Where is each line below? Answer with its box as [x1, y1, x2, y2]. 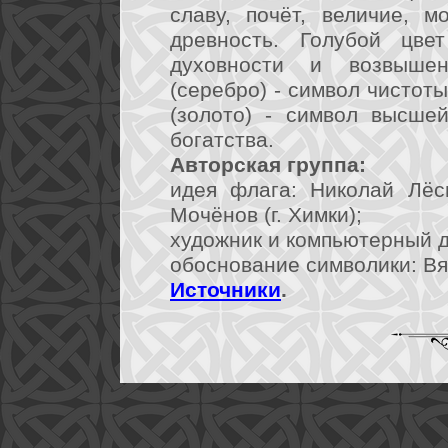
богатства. [170, 128, 274, 152]
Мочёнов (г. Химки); [170, 203, 362, 227]
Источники [170, 278, 281, 302]
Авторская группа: [170, 153, 366, 177]
